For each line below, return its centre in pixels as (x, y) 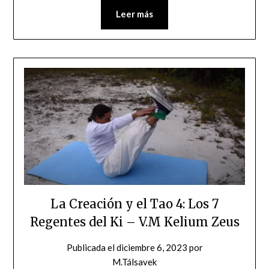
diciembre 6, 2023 (152, 248)
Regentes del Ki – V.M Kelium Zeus (134, 222)
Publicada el (91, 248)
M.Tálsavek (134, 262)
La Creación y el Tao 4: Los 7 (134, 204)
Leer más (134, 14)
